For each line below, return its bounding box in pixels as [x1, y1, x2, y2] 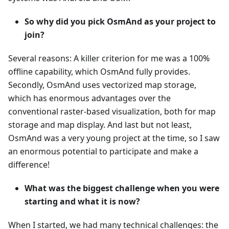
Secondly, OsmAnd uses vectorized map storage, [8, 79, 196, 91]
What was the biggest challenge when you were [25, 182, 219, 194]
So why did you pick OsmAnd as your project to [25, 16, 216, 28]
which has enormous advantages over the [8, 93, 171, 104]
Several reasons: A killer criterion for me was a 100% [8, 53, 210, 64]
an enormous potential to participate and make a [8, 146, 198, 157]
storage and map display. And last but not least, [8, 119, 192, 131]
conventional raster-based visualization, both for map [8, 106, 216, 118]
